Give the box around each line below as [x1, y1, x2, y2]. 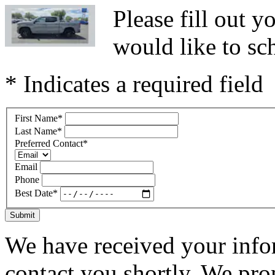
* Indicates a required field [5, 71, 263, 97]
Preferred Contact [15, 137, 83, 149]
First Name [15, 112, 58, 123]
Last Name [15, 125, 57, 136]
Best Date [15, 188, 53, 199]
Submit [10, 210, 35, 220]
